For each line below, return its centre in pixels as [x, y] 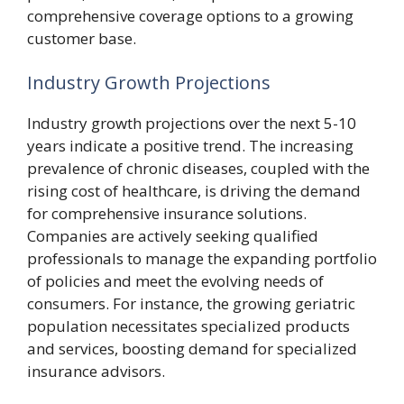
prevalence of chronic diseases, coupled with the [198, 168]
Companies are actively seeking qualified [173, 236]
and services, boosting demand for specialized [192, 349]
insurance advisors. [96, 371]
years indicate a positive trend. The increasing [190, 146]
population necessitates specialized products [188, 326]
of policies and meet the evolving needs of [175, 281]
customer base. [82, 38]
